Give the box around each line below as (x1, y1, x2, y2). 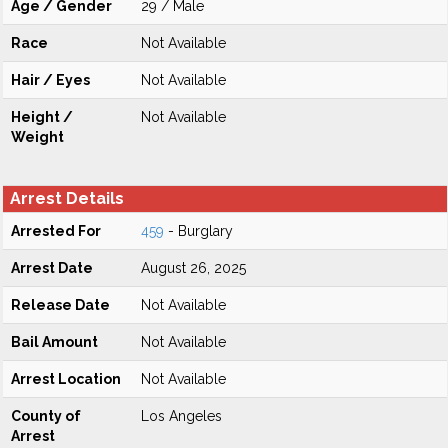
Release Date (11, 297, 110, 313)
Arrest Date (11, 260, 93, 276)
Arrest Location (11, 371, 121, 387)
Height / (11, 109, 73, 125)
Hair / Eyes (11, 72, 90, 88)
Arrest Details (10, 189, 124, 208)
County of (11, 408, 81, 424)
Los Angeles (141, 408, 222, 424)
